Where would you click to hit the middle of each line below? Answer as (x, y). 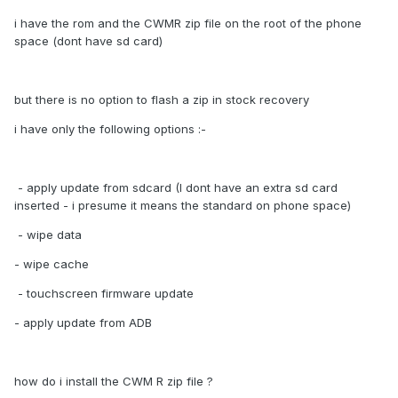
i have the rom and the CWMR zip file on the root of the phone (188, 24)
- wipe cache (52, 264)
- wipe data (48, 235)
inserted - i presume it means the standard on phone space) (183, 206)
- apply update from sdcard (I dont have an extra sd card (176, 188)
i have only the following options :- (110, 129)
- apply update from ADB (83, 323)
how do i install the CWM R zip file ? (114, 382)
